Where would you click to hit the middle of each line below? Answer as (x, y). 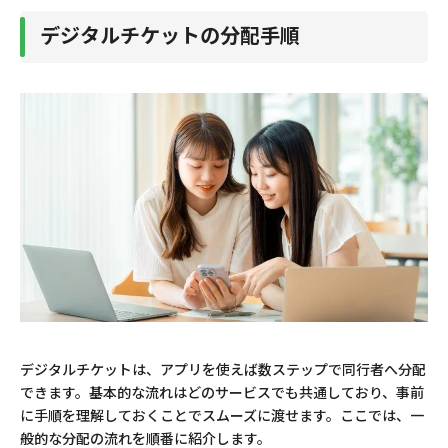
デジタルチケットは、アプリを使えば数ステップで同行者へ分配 (223, 369)
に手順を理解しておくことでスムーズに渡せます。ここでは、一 (222, 415)
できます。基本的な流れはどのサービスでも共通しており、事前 (222, 392)
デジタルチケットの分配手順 (170, 34)
